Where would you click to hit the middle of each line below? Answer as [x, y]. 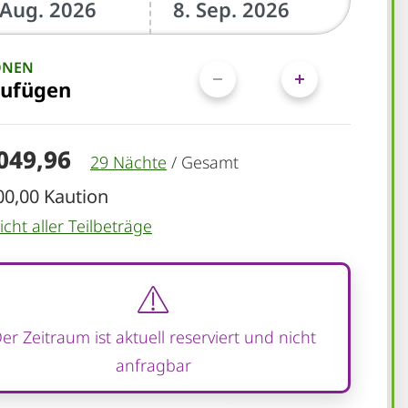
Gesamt [210, 162]
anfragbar [153, 365]
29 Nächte [128, 162]
